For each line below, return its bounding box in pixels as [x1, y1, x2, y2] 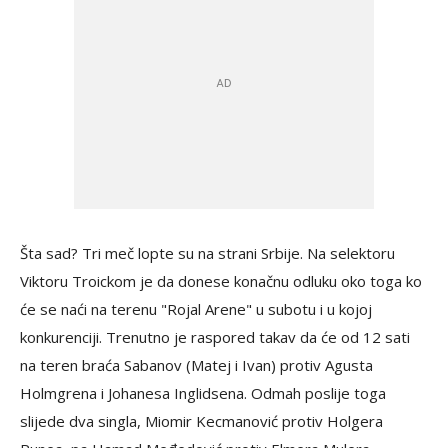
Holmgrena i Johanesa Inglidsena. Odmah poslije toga [20, 383, 386, 404]
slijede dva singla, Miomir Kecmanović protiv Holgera [20, 411, 383, 432]
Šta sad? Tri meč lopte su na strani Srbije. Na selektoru [20, 243, 395, 264]
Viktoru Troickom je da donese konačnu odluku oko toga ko [20, 271, 422, 292]
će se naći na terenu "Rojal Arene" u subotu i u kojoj [20, 299, 372, 320]
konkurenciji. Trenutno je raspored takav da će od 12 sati [20, 327, 410, 348]
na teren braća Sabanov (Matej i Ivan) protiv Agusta [20, 355, 373, 376]
